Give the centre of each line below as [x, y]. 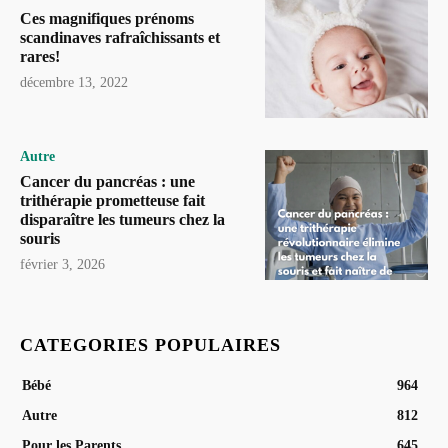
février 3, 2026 [62, 264]
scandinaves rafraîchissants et [120, 38]
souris [40, 238]
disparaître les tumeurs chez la [122, 219]
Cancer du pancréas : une [107, 181]
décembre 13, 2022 [74, 83]
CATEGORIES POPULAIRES [150, 345]
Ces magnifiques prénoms [107, 19]
